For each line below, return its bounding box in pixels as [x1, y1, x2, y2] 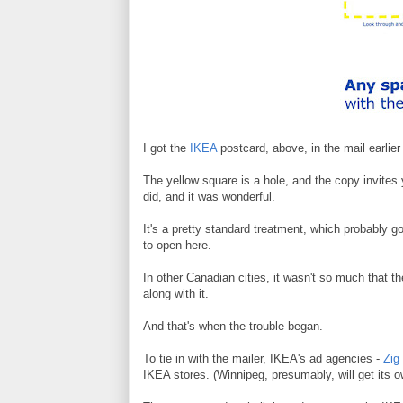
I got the [143, 141, 190, 155]
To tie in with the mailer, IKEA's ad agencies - [143, 352, 383, 365]
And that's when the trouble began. [143, 319, 323, 333]
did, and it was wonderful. [143, 190, 275, 203]
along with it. [143, 287, 209, 300]
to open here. [143, 238, 211, 252]
